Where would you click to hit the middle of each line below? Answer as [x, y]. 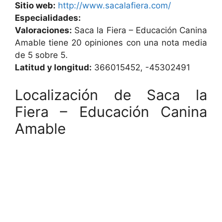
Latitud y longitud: [53, 67]
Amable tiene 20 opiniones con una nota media [111, 43]
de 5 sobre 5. [41, 55]
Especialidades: [48, 18]
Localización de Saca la [111, 95]
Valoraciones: [43, 30]
